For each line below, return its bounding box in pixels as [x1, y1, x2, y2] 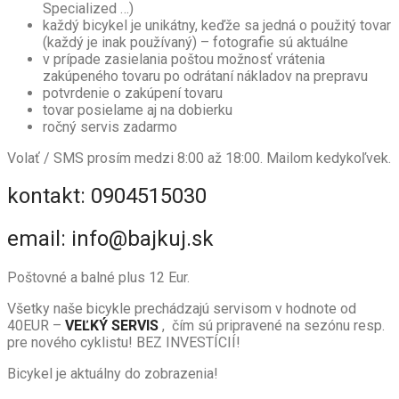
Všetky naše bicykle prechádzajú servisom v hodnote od [7, 300, 356, 318]
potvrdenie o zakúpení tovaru [43, 84, 223, 102]
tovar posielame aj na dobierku [43, 101, 232, 118]
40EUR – [7, 317, 65, 335]
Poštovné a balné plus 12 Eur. [7, 269, 190, 287]
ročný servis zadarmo [43, 118, 177, 135]
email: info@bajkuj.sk [7, 226, 214, 252]
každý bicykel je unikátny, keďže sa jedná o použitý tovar [43, 16, 391, 34]
